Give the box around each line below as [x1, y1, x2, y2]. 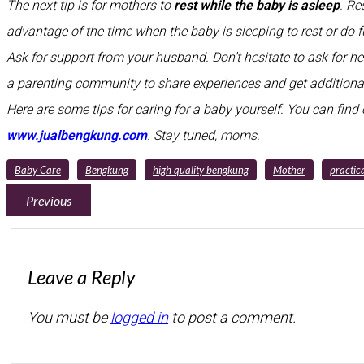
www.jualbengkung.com [6, 127, 147, 143]
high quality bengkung [153, 162, 249, 176]
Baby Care [15, 162, 61, 176]
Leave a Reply [28, 264, 135, 288]
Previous [26, 192, 71, 208]
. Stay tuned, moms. [147, 127, 260, 143]
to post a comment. [168, 308, 296, 326]
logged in [110, 308, 168, 326]
